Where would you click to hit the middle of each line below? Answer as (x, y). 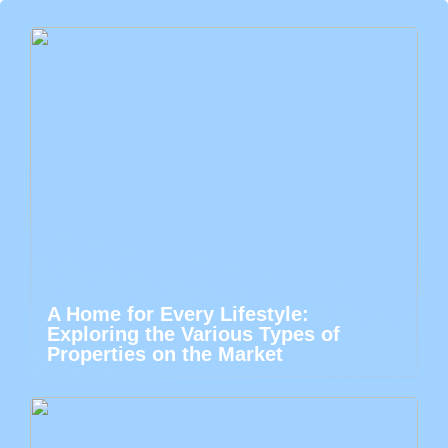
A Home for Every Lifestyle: (178, 314)
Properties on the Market (165, 354)
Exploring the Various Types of (193, 334)
